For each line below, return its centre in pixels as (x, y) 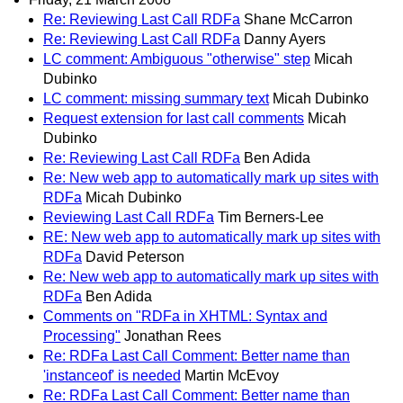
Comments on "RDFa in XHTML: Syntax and (185, 317)
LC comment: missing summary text (156, 99)
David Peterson (135, 257)
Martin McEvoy (232, 376)
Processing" (82, 336)
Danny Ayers (285, 40)
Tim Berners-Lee (271, 218)
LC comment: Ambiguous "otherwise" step (177, 59)
